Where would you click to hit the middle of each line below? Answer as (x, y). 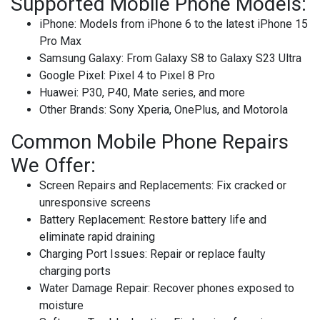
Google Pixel (71, 76)
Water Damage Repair (94, 289)
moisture (61, 306)
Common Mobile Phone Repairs (150, 142)
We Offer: (53, 166)
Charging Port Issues (92, 254)
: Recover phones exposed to (221, 289)
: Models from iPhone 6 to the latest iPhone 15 (191, 24)
